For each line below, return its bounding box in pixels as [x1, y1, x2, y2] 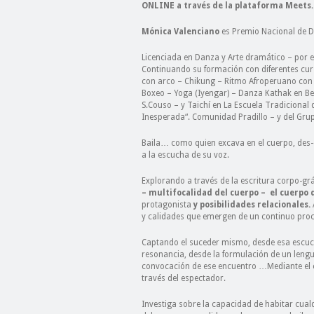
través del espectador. [142, 273, 226, 283]
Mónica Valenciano [142, 27, 221, 36]
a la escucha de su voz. [142, 150, 229, 160]
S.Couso [142, 100, 172, 110]
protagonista [142, 200, 191, 210]
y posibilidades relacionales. [191, 200, 313, 210]
